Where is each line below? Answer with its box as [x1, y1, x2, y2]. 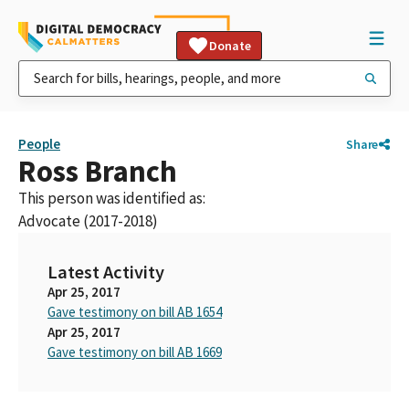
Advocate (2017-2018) [18, 211, 158, 231]
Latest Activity [47, 260, 164, 284]
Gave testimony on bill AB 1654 [47, 303, 222, 320]
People [18, 135, 60, 152]
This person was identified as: [18, 188, 205, 208]
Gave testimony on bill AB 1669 [47, 343, 222, 361]
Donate [209, 37, 251, 54]
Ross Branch [18, 152, 177, 190]
